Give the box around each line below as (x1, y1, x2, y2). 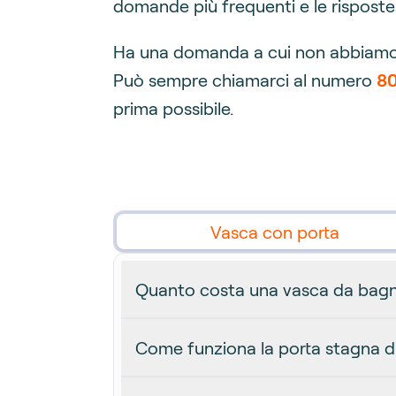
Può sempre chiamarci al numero (113, 69, 377, 90)
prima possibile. (113, 97, 233, 118)
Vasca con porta (209, 221, 339, 242)
